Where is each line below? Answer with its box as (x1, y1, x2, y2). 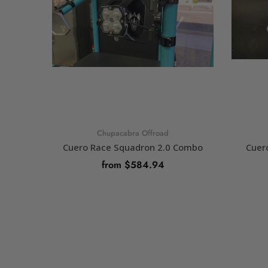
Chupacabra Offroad (97, 127, 169, 139)
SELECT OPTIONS (100, 191, 165, 203)
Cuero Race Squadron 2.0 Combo (63, 141, 203, 153)
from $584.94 (101, 157, 165, 172)
